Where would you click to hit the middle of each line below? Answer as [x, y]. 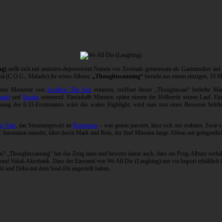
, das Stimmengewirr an [44, 126]
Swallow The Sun [69, 90]
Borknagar [85, 126]
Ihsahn [31, 97]
